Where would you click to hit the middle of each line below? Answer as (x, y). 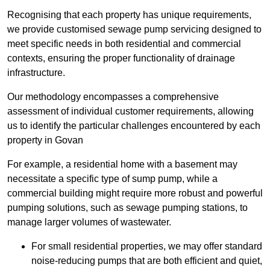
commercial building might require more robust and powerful (135, 193)
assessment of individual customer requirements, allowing (130, 111)
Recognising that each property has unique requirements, (129, 15)
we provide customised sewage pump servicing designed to (134, 30)
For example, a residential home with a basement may (122, 165)
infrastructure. (36, 73)
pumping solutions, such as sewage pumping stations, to (127, 208)
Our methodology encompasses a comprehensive (113, 97)
